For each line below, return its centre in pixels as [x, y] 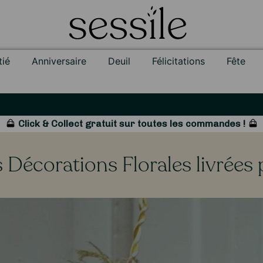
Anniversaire [59, 61]
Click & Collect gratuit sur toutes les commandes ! [131, 123]
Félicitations [179, 61]
